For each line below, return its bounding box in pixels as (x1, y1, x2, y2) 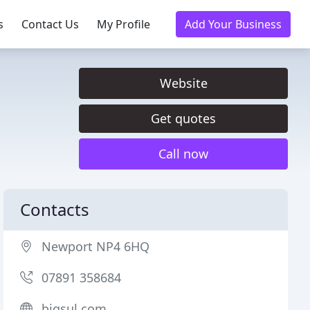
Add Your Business (185, 17, 282, 32)
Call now (158, 145, 208, 162)
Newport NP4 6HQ (42, 238, 150, 255)
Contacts (20, 198, 90, 221)
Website (159, 75, 208, 91)
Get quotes (151, 110, 216, 127)
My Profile (97, 17, 150, 32)
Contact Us (21, 17, 79, 32)
